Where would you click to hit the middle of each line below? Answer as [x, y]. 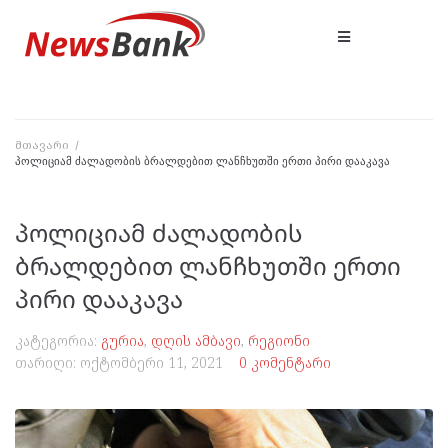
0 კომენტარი [285, 362]
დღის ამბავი [196, 340]
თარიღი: [47, 362]
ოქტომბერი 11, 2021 [151, 362]
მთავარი [42, 144]
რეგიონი [279, 340]
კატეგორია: [58, 340]
